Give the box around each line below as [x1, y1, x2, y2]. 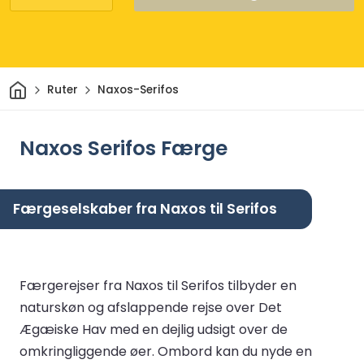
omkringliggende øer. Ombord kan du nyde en [19, 342, 312, 362]
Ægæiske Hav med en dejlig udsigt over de [19, 320, 288, 340]
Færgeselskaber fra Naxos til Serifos [13, 198, 277, 219]
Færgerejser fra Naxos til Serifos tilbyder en [19, 276, 297, 296]
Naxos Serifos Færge [19, 133, 227, 162]
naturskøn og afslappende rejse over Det [19, 298, 282, 318]
